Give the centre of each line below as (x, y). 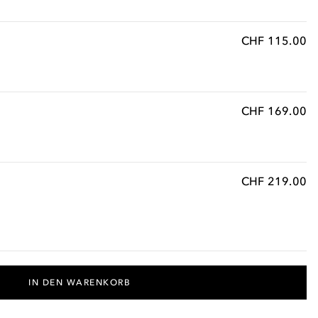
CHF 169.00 (274, 111)
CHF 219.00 (274, 181)
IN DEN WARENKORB (80, 283)
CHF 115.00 (274, 40)
